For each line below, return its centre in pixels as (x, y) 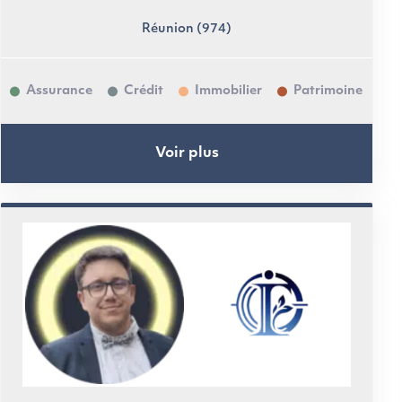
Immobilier (228, 91)
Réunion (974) (187, 29)
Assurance (59, 91)
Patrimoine (328, 91)
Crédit (144, 91)
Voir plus (187, 153)
